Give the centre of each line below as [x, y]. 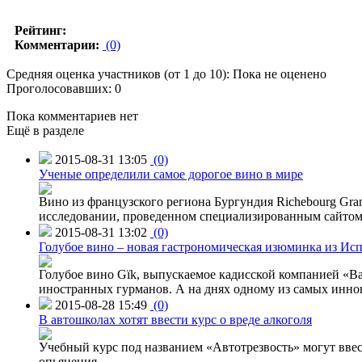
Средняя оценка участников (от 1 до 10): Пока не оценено [171, 74]
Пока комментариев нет [72, 116]
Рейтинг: [40, 30]
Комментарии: [57, 44]
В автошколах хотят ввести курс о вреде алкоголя [175, 319]
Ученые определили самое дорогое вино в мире [171, 174]
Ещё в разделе [45, 130]
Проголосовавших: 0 [64, 88]
